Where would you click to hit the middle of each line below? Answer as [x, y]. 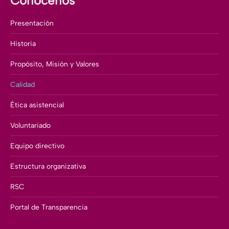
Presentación [32, 24]
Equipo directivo [37, 146]
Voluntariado [30, 126]
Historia [23, 44]
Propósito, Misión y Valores [55, 64]
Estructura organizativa [48, 167]
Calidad [22, 85]
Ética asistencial [37, 105]
